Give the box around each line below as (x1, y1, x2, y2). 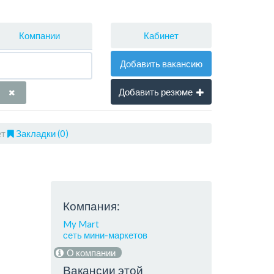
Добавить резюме (118, 86, 193, 97)
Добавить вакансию (120, 57, 202, 69)
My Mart (63, 218, 100, 230)
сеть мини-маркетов (63, 229, 148, 241)
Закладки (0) (14, 128, 69, 139)
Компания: (63, 198, 120, 213)
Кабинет (144, 29, 179, 41)
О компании (65, 246, 116, 258)
